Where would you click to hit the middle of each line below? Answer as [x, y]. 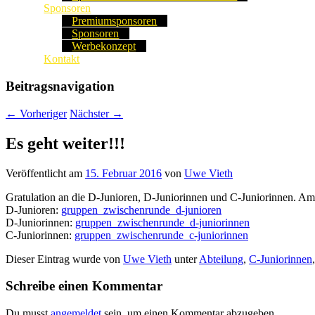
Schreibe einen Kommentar [84, 286]
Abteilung [221, 259]
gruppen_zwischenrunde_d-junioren [141, 210]
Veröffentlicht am [45, 173]
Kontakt [62, 59]
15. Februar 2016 [123, 173]
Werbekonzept [104, 46]
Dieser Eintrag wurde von [64, 259]
